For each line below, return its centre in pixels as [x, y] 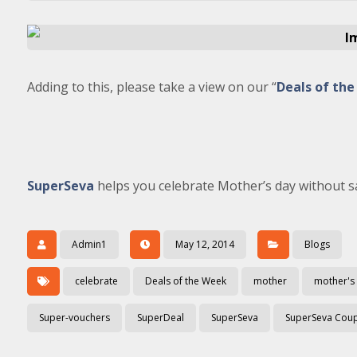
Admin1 [89, 244]
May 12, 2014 [204, 244]
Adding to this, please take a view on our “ [151, 87]
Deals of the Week [185, 281]
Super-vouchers [74, 318]
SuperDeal [160, 318]
